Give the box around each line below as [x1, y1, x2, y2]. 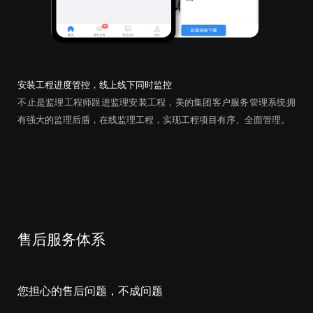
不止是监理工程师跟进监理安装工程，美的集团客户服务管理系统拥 [17, 96, 296, 108]
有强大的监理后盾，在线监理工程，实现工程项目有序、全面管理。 [17, 114, 291, 125]
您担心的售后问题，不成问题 [17, 285, 163, 298]
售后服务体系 [17, 231, 106, 248]
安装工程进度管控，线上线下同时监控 [17, 79, 173, 90]
